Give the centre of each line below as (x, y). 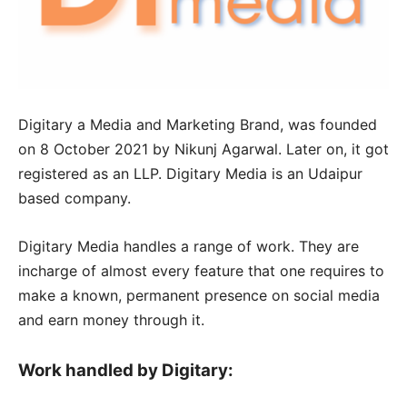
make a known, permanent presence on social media (199, 295)
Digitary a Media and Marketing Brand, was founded (198, 124)
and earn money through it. (111, 319)
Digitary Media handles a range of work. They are (189, 246)
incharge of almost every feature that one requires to (201, 270)
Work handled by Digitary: (126, 370)
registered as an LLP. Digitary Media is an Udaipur (190, 173)
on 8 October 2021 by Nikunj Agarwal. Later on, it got (203, 149)
